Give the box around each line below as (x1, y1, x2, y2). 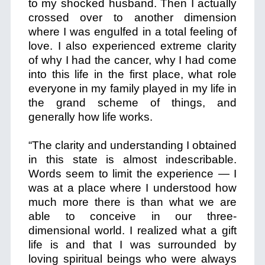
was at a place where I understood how (28, 182, 237, 194)
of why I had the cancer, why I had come (28, 54, 237, 66)
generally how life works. (28, 111, 153, 123)
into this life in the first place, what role (28, 68, 237, 80)
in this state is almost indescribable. (28, 153, 237, 166)
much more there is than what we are (28, 196, 237, 208)
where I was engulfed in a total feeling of (28, 25, 237, 38)
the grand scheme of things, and (28, 96, 237, 109)
